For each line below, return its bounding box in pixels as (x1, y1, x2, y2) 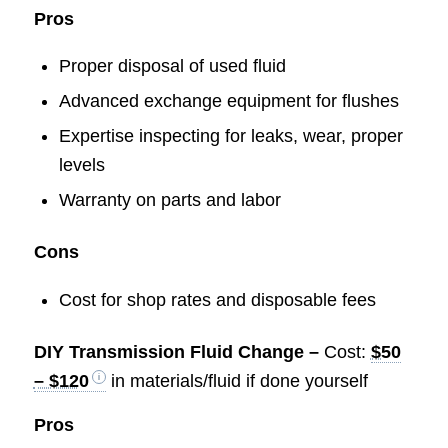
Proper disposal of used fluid (58, 56, 286, 77)
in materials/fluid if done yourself (105, 370, 368, 391)
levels (58, 155, 105, 176)
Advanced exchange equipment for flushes (58, 91, 399, 112)
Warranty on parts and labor (58, 190, 281, 211)
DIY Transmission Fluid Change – (33, 341, 324, 362)
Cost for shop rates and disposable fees (58, 289, 376, 310)
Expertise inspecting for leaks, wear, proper (58, 126, 403, 147)
